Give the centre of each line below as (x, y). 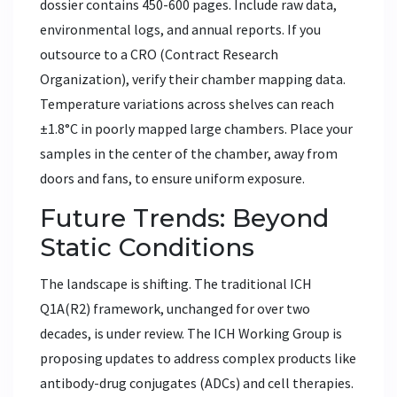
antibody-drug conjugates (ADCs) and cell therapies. (197, 382)
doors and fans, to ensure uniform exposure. (172, 178)
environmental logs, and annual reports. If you (180, 29)
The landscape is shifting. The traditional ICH (176, 283)
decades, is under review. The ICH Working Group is (191, 333)
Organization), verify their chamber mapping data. (193, 78)
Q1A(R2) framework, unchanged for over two (175, 308)
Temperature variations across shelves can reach (187, 103)
